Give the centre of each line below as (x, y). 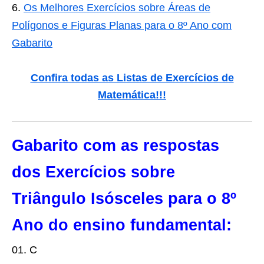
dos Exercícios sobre (93, 172)
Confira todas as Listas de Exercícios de (132, 78)
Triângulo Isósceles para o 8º (124, 199)
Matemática (127, 95)
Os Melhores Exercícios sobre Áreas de (117, 8)
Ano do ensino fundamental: (122, 225)
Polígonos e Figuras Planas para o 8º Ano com (122, 25)
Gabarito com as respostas (115, 146)
